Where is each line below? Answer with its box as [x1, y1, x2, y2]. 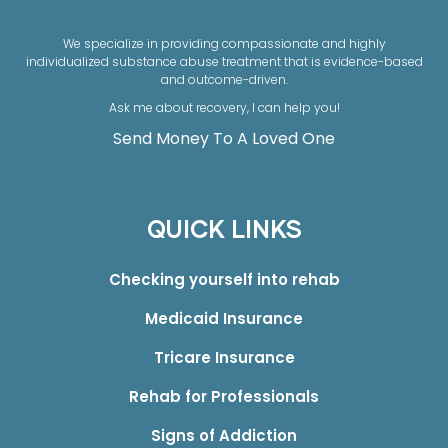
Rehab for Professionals [129, 386, 319, 408]
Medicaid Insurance [145, 308, 303, 330]
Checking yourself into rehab [108, 269, 340, 291]
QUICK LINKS [146, 219, 302, 244]
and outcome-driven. [160, 71, 288, 89]
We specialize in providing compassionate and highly [62, 35, 386, 53]
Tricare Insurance [153, 347, 295, 369]
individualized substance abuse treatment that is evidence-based [25, 53, 423, 71]
